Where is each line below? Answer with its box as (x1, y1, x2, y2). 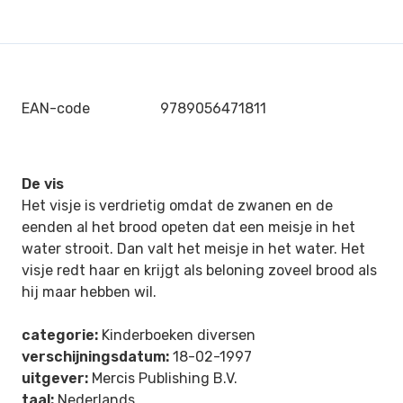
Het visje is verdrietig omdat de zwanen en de (22, 197, 333, 214)
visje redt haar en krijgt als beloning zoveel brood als (22, 262, 377, 279)
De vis (22, 175, 64, 193)
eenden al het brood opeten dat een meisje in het (22, 219, 355, 236)
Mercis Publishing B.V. (88, 370, 237, 387)
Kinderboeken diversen (98, 327, 255, 344)
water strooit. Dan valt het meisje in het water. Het (22, 240, 365, 257)
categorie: (22, 327, 98, 344)
